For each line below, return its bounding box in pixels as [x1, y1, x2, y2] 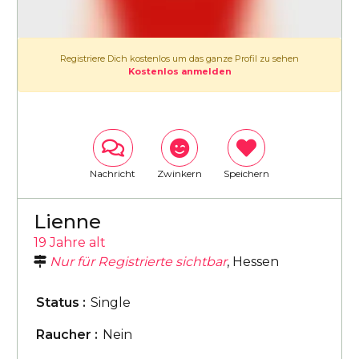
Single [91, 295, 131, 310]
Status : [36, 295, 86, 310]
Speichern [224, 167, 269, 179]
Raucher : [36, 327, 98, 342]
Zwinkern [157, 167, 202, 179]
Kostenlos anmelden [127, 66, 232, 77]
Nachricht [90, 167, 135, 179]
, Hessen [227, 254, 279, 269]
